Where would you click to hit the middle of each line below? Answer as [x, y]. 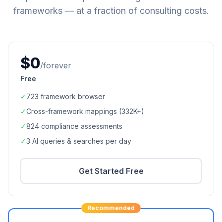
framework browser [72, 96]
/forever [56, 65]
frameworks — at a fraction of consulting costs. [111, 11]
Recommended [111, 208]
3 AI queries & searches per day [79, 141]
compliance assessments [81, 126]
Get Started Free [111, 171]
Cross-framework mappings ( [74, 111]
